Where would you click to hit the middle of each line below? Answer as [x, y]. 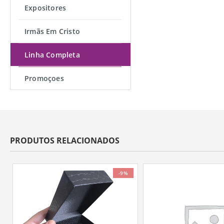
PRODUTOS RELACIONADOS [65, 140]
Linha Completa [52, 55]
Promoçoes [44, 78]
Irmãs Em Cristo [52, 31]
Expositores [45, 8]
